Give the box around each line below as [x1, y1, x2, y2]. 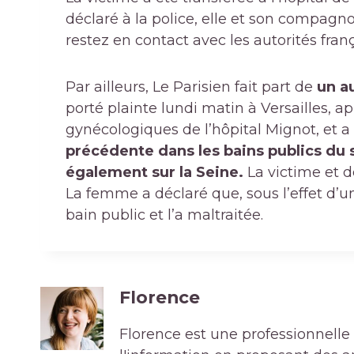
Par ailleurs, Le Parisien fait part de [66, 78, 317, 96]
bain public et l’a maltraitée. [66, 206, 263, 224]
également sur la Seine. [66, 164, 247, 182]
